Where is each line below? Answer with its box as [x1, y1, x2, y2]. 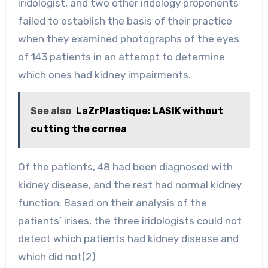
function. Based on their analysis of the [17, 196, 207, 209]
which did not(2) [17, 250, 96, 263]
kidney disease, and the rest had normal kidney [17, 178, 242, 191]
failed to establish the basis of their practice [17, 14, 232, 27]
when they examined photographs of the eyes [17, 32, 239, 45]
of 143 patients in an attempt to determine [17, 50, 225, 63]
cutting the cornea [30, 123, 127, 135]
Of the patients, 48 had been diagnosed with [17, 160, 233, 173]
